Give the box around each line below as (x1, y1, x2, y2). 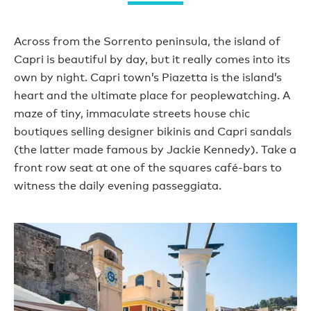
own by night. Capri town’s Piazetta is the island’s (14, 70, 282, 84)
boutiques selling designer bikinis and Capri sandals (14, 124, 292, 138)
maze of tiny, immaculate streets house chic (14, 106, 250, 120)
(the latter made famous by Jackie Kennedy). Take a (14, 142, 296, 156)
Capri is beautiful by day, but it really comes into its (14, 52, 290, 66)
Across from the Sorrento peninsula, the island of (14, 34, 280, 48)
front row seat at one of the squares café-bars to (14, 160, 282, 174)
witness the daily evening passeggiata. (14, 178, 221, 192)
